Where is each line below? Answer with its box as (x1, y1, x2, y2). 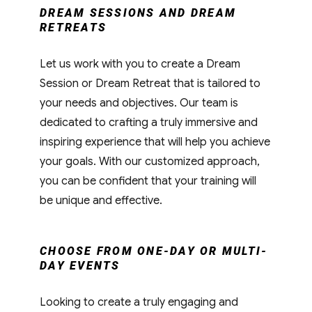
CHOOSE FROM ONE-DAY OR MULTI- (40, 244, 268, 258)
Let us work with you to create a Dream (40, 56, 241, 71)
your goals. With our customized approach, (40, 154, 260, 169)
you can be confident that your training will (40, 173, 257, 188)
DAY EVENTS (40, 258, 120, 272)
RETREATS (40, 20, 107, 34)
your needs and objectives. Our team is (40, 95, 239, 110)
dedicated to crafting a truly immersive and (40, 115, 258, 130)
